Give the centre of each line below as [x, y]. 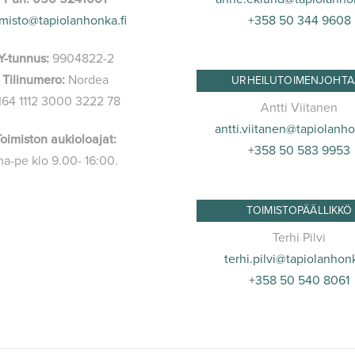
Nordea [87, 80]
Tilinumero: [34, 80]
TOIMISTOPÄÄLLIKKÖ [300, 211]
